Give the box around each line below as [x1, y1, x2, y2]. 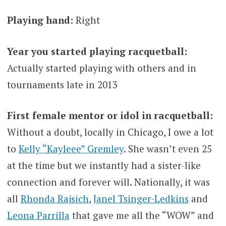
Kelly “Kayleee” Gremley [18, 142, 124, 155]
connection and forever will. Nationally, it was [7, 176, 210, 189]
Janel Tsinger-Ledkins [93, 192, 189, 205]
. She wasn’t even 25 [123, 142, 212, 155]
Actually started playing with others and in [7, 61, 196, 74]
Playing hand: [7, 14, 73, 27]
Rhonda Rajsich [20, 192, 89, 205]
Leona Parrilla [7, 209, 70, 222]
